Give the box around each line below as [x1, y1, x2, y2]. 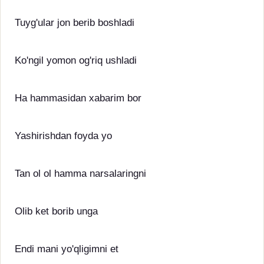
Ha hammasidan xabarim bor [15, 93, 141, 104]
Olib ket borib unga [15, 206, 98, 217]
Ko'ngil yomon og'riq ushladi [15, 55, 137, 66]
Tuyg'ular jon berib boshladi [15, 17, 134, 28]
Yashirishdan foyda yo [15, 130, 112, 141]
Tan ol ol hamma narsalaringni [15, 168, 146, 179]
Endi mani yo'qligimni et [15, 243, 118, 255]
